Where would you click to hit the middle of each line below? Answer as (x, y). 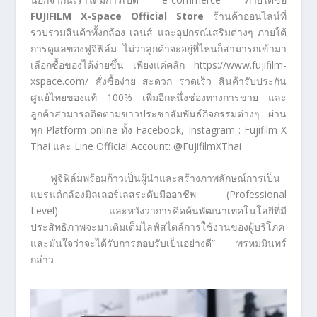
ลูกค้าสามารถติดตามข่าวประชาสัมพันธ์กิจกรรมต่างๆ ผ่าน (158, 113)
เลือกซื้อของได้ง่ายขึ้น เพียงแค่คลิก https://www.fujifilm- (158, 64)
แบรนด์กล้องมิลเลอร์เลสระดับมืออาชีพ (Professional (158, 195)
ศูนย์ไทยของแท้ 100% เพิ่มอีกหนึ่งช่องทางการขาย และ (158, 97)
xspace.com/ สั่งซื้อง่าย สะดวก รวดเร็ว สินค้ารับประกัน (158, 81)
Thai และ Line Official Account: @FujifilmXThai (136, 146)
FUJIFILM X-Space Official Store (117, 16)
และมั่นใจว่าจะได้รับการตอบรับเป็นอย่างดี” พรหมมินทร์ (158, 243)
